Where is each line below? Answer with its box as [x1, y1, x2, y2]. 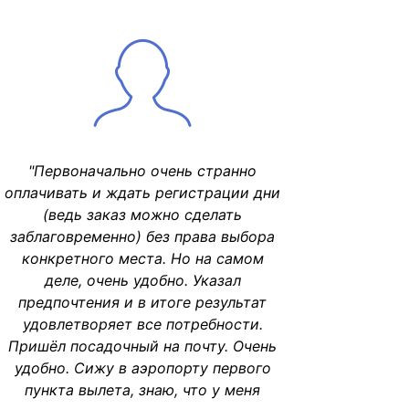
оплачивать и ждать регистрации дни [5, 184, 280, 202]
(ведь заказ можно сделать [43, 205, 242, 224]
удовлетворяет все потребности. [22, 315, 263, 333]
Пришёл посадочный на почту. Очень [8, 337, 277, 355]
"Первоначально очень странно [28, 162, 257, 180]
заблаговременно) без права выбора [10, 227, 275, 246]
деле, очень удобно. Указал [44, 271, 241, 289]
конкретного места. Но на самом [21, 249, 264, 267]
